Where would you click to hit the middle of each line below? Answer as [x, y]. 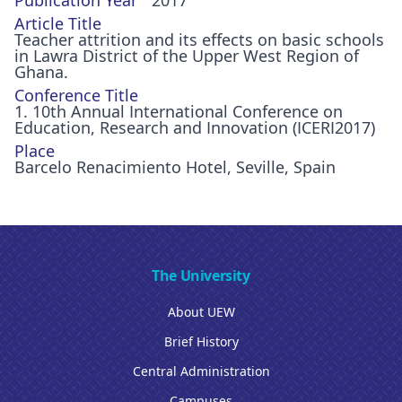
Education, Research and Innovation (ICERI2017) [195, 127]
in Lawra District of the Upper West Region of [187, 56]
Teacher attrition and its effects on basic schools [199, 39]
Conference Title [76, 95]
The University [201, 275]
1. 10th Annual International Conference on [179, 111]
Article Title [58, 23]
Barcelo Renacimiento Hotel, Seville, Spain [175, 167]
